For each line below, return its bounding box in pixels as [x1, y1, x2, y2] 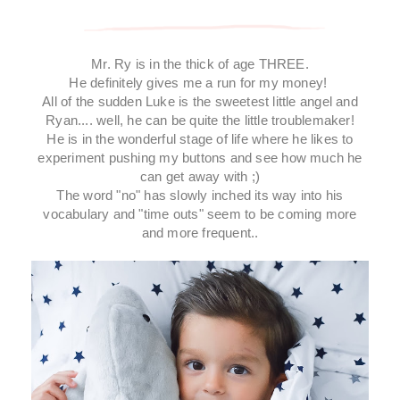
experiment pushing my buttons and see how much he [37, 149, 362, 165]
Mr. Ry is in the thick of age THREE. [91, 55, 309, 71]
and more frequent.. [141, 224, 259, 240]
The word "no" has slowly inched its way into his [56, 187, 344, 203]
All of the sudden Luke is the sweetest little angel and [42, 93, 358, 109]
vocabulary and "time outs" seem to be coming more [43, 205, 357, 221]
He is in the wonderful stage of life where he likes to [46, 130, 354, 146]
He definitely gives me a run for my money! [69, 74, 331, 90]
